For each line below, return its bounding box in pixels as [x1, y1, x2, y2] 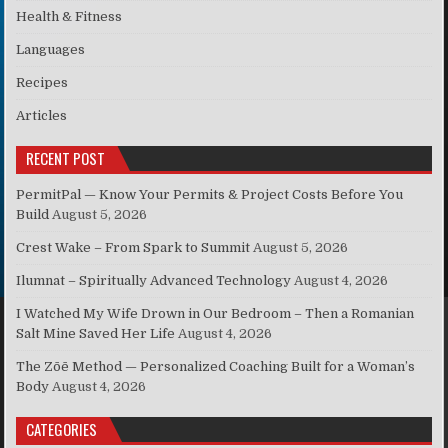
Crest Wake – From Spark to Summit [16, 240, 251, 256]
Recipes [16, 75, 69, 91]
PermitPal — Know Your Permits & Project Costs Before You [16, 187, 404, 203]
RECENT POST [26, 147, 106, 170]
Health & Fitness [16, 9, 123, 25]
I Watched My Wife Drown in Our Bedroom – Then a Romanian [16, 306, 415, 322]
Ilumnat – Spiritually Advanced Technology [16, 273, 292, 289]
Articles [16, 108, 68, 124]
